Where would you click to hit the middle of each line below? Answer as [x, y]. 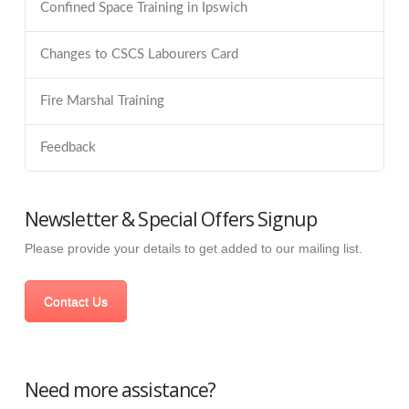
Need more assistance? [120, 389]
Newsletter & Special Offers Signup [170, 219]
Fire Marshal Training [102, 100]
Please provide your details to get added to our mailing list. [193, 249]
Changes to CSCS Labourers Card [139, 55]
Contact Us [75, 302]
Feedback [68, 147]
